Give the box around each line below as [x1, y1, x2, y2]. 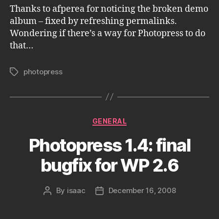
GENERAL [92, 116, 127, 125]
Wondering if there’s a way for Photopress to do [10, 27, 205, 39]
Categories [109, 113, 153, 124]
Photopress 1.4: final [28, 134, 191, 156]
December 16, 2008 [108, 186, 176, 195]
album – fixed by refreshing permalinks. [10, 15, 177, 27]
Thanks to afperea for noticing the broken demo [10, 3, 208, 15]
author [46, 197, 70, 206]
